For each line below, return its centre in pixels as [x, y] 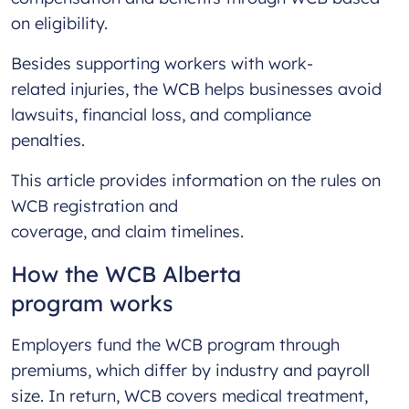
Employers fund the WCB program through [175, 345]
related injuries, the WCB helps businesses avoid [196, 89]
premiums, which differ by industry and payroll [190, 371]
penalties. [52, 141]
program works [92, 304]
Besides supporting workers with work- [162, 64]
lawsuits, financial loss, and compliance [161, 115]
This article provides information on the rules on [196, 181]
